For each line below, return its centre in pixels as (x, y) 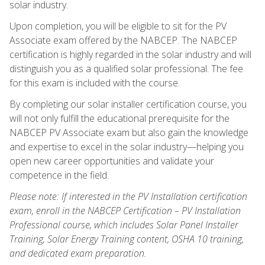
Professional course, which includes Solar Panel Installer (124, 224)
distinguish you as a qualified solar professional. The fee (126, 68)
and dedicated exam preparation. (78, 253)
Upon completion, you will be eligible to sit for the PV (118, 26)
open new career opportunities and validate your (112, 161)
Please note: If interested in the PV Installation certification (128, 196)
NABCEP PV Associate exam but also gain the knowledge (129, 132)
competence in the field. (59, 175)
